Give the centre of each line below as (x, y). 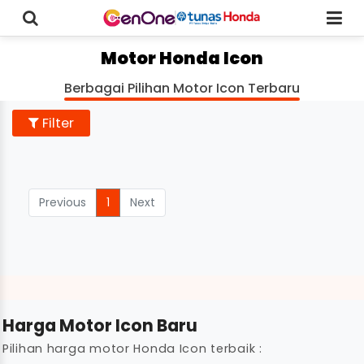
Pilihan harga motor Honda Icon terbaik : (132, 349)
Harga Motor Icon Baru (100, 325)
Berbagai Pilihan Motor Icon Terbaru (182, 88)
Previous (63, 202)
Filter (56, 123)
